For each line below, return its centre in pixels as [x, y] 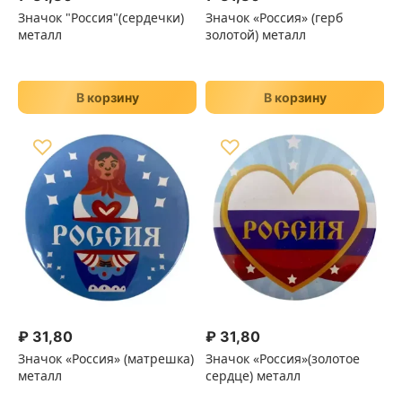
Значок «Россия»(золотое [283, 358]
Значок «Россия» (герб [274, 17]
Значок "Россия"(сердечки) [101, 17]
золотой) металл [256, 35]
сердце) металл [253, 376]
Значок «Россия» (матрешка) [106, 358]
